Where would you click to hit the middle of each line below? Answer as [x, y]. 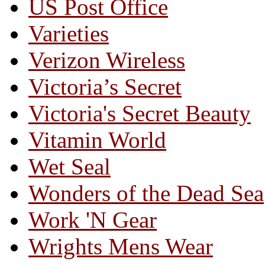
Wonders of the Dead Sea [146, 193]
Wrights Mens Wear [121, 247]
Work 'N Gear [93, 220]
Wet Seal [70, 167]
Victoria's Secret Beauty [140, 114]
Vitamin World [97, 140]
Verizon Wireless [107, 60]
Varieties [69, 34]
